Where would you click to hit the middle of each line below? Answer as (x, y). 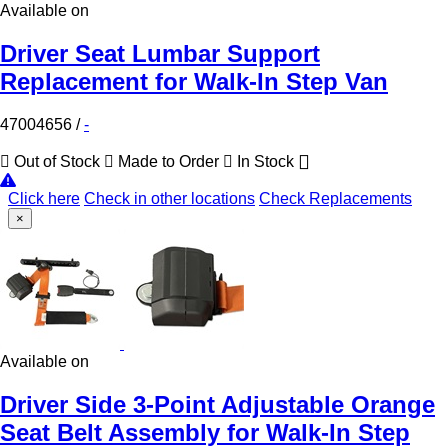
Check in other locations (169, 199)
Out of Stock (57, 162)
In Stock (265, 162)
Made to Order (168, 162)
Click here (44, 199)
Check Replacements (335, 199)
